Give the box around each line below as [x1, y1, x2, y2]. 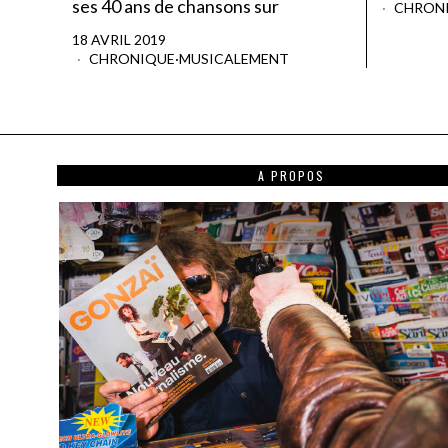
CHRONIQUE [89, 50, 175, 68]
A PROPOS [257, 167, 325, 185]
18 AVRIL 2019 [72, 31, 166, 49]
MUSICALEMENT [179, 50, 289, 68]
